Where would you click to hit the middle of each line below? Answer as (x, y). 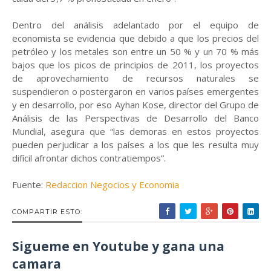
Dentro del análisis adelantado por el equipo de (135, 25)
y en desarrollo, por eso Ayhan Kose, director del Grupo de (135, 105)
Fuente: (29, 184)
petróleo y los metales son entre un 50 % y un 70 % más (135, 51)
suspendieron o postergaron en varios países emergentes (135, 91)
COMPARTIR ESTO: (47, 212)
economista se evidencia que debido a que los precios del (135, 38)
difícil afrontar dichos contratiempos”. (89, 158)
